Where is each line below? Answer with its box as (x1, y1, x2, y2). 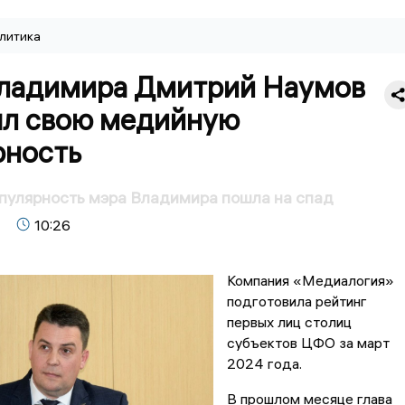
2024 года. (226, 354, 302, 373)
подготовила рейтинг (226, 292, 367, 311)
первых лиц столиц (226, 313, 352, 332)
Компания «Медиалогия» (226, 271, 394, 290)
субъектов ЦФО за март (226, 334, 390, 353)
